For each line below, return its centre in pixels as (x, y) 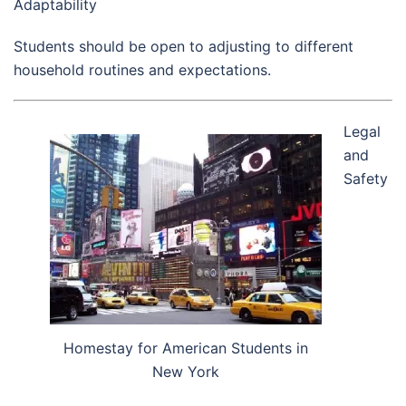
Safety (366, 178)
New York (186, 371)
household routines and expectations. (142, 69)
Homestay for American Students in (186, 348)
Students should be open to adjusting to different (184, 46)
